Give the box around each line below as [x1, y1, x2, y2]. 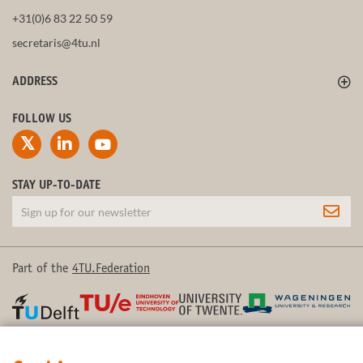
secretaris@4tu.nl [12, 36, 100, 50]
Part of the [12, 263, 72, 276]
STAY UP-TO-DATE [12, 180, 100, 193]
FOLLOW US [12, 113, 71, 126]
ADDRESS [12, 76, 58, 89]
